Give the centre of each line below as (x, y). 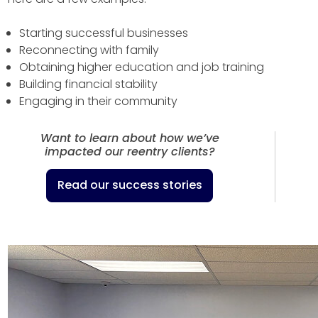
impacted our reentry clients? (130, 151)
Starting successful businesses (103, 33)
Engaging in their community (98, 101)
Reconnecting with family (89, 50)
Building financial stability (88, 84)
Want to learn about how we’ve (130, 138)
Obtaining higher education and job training (141, 67)
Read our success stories (130, 185)
